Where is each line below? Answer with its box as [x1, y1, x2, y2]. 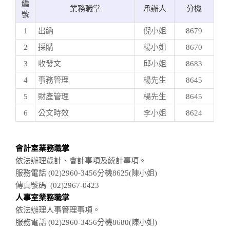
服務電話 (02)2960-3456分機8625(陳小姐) [15, 168, 157, 177]
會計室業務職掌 [15, 144, 69, 152]
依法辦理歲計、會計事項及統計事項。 [15, 156, 146, 165]
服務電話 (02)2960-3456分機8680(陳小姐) [15, 218, 157, 226]
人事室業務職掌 [15, 193, 69, 202]
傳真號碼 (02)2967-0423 [15, 181, 99, 189]
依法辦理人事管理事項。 [15, 205, 100, 214]
